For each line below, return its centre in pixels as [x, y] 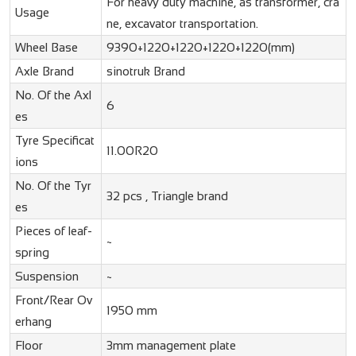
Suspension [46, 277]
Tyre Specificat [54, 141]
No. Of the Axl [53, 95]
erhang [33, 322]
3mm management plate [171, 346]
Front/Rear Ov [53, 300]
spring [32, 253]
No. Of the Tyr [53, 186]
